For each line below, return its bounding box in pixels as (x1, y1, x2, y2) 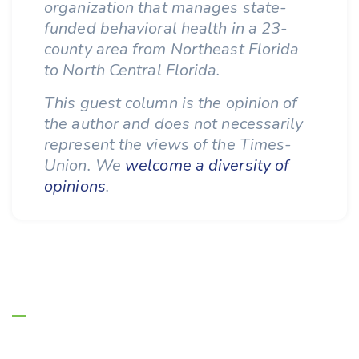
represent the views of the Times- (44, 134, 292, 155)
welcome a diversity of (125, 155, 290, 176)
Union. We (44, 155, 125, 176)
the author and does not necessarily (44, 113, 304, 135)
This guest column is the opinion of (44, 92, 298, 114)
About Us (12, 280, 90, 314)
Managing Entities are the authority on (12, 335, 293, 357)
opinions (44, 175, 106, 197)
